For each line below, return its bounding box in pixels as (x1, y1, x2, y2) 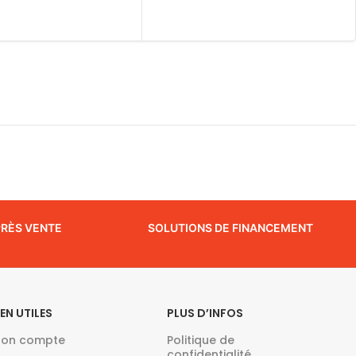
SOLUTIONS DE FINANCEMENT (148, 221, 314, 235)
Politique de (167, 332, 235, 349)
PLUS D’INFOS (167, 305, 244, 322)
